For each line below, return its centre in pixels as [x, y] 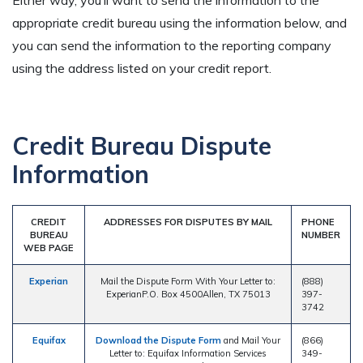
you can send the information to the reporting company [172, 46]
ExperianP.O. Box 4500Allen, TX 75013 [188, 295]
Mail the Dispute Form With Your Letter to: [188, 282]
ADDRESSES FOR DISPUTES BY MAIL [188, 222]
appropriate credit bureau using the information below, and [179, 23]
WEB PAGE [49, 248]
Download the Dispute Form [158, 341]
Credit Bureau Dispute [142, 146]
